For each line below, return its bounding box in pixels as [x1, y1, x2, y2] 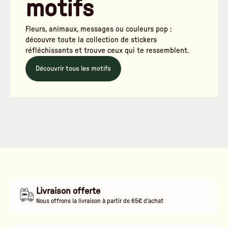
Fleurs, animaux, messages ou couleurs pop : [25, 25, 172, 33]
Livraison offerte [36, 187, 101, 196]
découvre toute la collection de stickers [25, 36, 157, 44]
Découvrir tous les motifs [36, 65, 111, 72]
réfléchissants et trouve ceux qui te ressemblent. [25, 46, 189, 54]
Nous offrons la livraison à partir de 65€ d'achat [36, 198, 164, 205]
